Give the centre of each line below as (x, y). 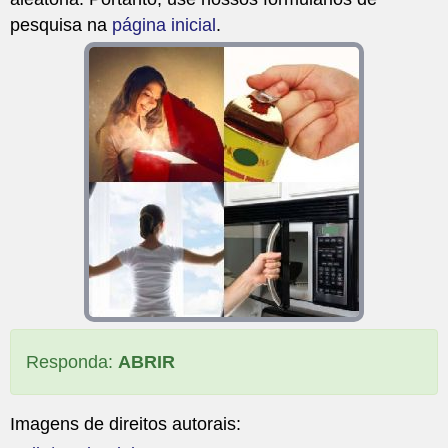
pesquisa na (61, 24)
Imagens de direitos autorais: (125, 423)
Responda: (72, 361)
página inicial (164, 24)
